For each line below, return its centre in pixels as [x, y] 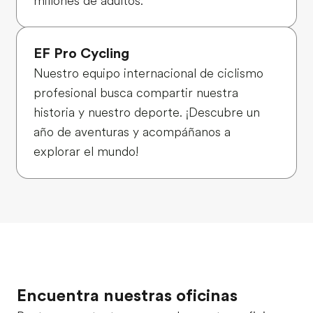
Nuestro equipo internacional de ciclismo [148, 73]
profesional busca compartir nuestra [136, 93]
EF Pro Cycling [81, 53]
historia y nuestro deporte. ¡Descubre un [147, 112]
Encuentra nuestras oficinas [127, 295]
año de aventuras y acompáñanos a [132, 132]
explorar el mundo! [86, 151]
